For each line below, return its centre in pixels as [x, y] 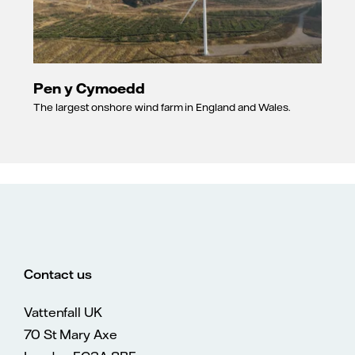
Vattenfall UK [63, 312]
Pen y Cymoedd [89, 88]
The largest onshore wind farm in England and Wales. [163, 107]
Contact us [58, 274]
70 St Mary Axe [71, 334]
